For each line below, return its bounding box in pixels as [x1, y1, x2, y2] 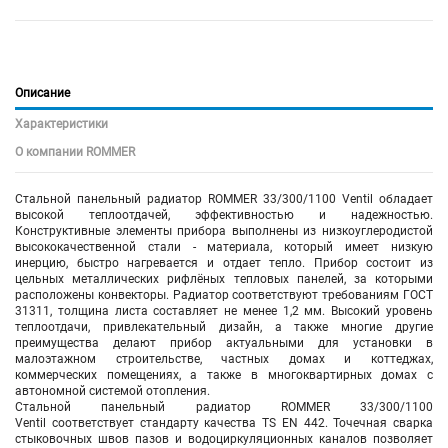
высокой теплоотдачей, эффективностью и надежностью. [15, 207, 433, 222]
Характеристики [15, 116, 108, 131]
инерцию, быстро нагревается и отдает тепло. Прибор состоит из [15, 255, 433, 270]
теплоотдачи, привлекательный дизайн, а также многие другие [15, 319, 433, 334]
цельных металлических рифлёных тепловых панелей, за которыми [15, 271, 433, 286]
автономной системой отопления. [15, 383, 210, 398]
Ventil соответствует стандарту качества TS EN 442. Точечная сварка [15, 415, 433, 430]
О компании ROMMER [15, 144, 135, 159]
